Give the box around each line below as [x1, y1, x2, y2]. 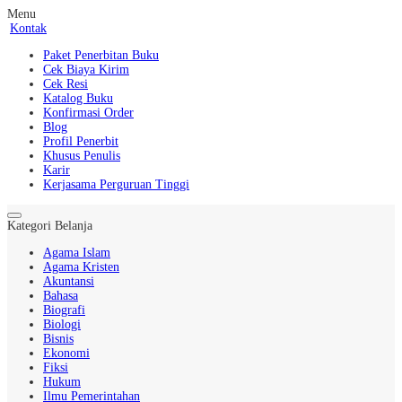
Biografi [43, 303, 85, 317]
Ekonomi [43, 346, 90, 360]
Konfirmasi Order [43, 106, 134, 119]
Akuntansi [43, 275, 94, 288]
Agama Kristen [43, 260, 119, 274]
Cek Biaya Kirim [43, 63, 129, 76]
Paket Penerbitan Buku [43, 48, 159, 62]
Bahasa [43, 289, 78, 302]
